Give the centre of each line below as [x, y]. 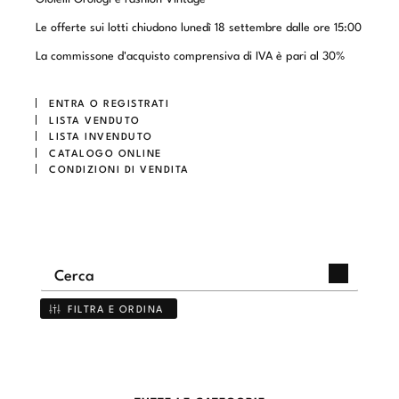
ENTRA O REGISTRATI [109, 103]
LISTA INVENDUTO [101, 136]
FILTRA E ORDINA [116, 309]
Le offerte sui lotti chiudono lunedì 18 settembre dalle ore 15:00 [199, 26]
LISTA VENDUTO [95, 119]
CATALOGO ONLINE [106, 152]
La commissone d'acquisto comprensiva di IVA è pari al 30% [190, 55]
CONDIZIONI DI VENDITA [119, 169]
